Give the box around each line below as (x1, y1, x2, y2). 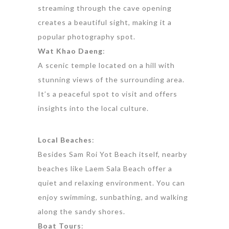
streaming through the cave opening (38, 3, 172, 12)
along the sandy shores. (38, 207, 125, 216)
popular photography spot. (38, 32, 135, 41)
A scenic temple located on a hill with (38, 60, 175, 70)
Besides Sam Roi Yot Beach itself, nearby (38, 149, 187, 158)
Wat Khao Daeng (38, 46, 103, 55)
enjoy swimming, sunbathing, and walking (38, 192, 188, 201)
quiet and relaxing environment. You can (38, 178, 185, 187)
